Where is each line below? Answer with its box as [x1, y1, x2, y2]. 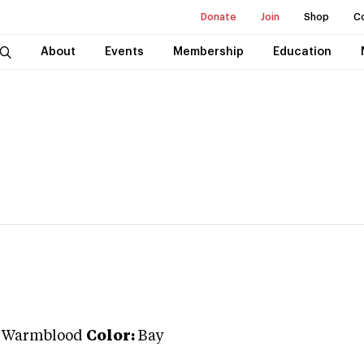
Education [272, 46, 331, 58]
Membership [172, 46, 244, 58]
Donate [201, 12, 236, 22]
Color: [86, 329, 135, 344]
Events [104, 46, 144, 58]
